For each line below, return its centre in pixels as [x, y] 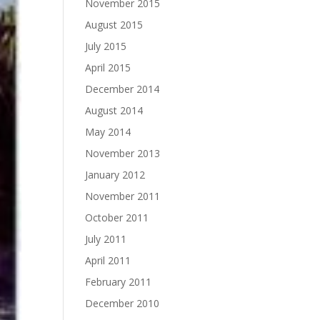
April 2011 [108, 260]
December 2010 [122, 303]
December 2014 [122, 89]
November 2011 [123, 196]
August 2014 [114, 110]
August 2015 [114, 25]
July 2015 [106, 46]
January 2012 [115, 175]
